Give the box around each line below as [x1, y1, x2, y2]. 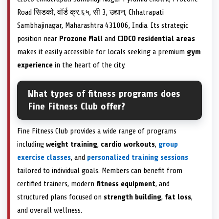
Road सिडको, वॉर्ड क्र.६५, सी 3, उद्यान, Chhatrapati [17, 8, 164, 17]
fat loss [165, 193, 191, 202]
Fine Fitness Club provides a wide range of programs [17, 127, 176, 136]
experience [17, 61, 53, 70]
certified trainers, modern [17, 179, 96, 189]
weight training [46, 140, 97, 149]
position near [17, 34, 59, 44]
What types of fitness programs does [28, 88, 180, 100]
